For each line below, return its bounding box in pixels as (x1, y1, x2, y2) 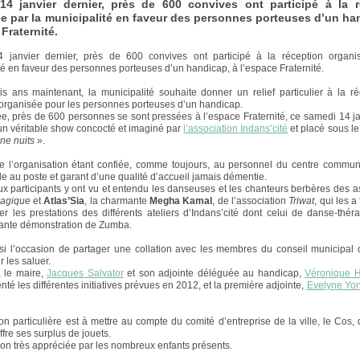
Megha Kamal (149, 195, 213, 207)
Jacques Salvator (47, 268, 124, 280)
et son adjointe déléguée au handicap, (123, 268, 305, 280)
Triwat (288, 195, 315, 207)
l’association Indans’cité (183, 123, 288, 135)
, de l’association (212, 195, 289, 207)
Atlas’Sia (43, 195, 85, 207)
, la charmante (84, 195, 150, 207)
